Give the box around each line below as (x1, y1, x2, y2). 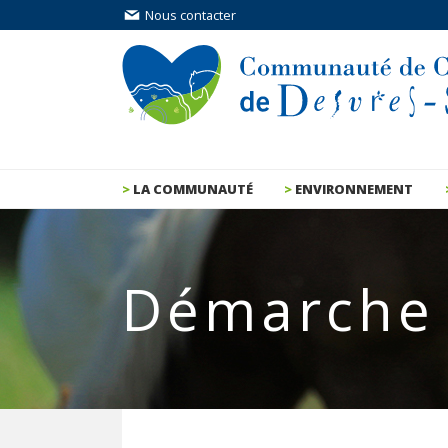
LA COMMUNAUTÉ (133, 180, 253, 198)
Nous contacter (142, 6, 236, 24)
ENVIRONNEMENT (295, 180, 414, 198)
